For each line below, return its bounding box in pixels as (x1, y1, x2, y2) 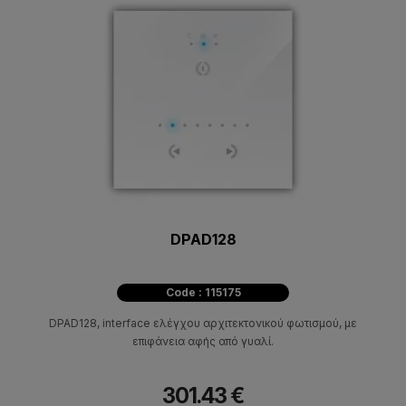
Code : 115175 (165, 285, 241, 299)
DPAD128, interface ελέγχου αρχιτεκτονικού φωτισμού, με (49, 315, 357, 330)
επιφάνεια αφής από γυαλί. (132, 333, 274, 348)
